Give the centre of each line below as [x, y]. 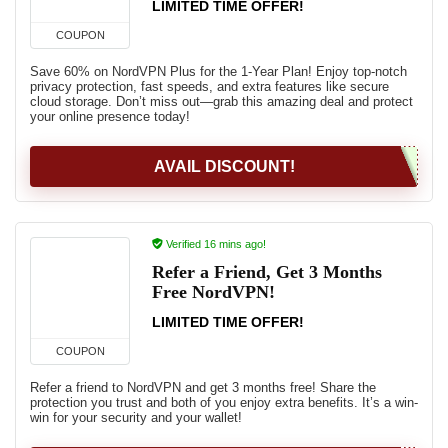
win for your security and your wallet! [136, 417]
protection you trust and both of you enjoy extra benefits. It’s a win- [224, 402]
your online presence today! [110, 116]
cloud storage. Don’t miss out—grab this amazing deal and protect [221, 101]
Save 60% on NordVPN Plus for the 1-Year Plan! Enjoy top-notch [218, 71]
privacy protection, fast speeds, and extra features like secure [209, 86]
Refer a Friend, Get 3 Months [267, 272]
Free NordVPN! [213, 292]
